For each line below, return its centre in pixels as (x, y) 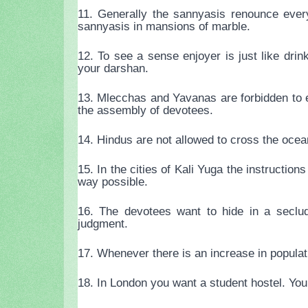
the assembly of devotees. (145, 110)
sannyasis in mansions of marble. (164, 26)
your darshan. (113, 68)
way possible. (113, 182)
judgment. (103, 224)
